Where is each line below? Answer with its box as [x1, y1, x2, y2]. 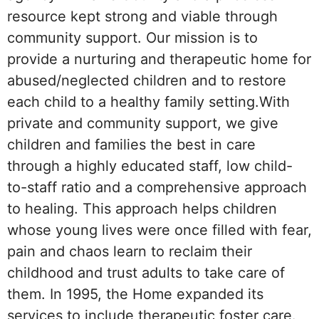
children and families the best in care [7, 136, 256, 154]
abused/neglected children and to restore [7, 72, 286, 90]
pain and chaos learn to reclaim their [7, 243, 252, 261]
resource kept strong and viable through [7, 8, 278, 26]
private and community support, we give [7, 115, 278, 132]
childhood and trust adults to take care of [7, 264, 285, 282]
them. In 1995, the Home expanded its [7, 286, 263, 303]
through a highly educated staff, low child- [7, 157, 293, 175]
